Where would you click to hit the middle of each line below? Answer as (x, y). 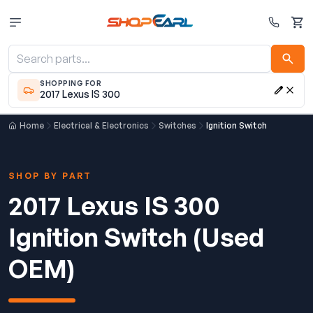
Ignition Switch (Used (136, 237)
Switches (177, 125)
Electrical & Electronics (101, 125)
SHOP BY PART (50, 176)
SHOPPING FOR (71, 83)
